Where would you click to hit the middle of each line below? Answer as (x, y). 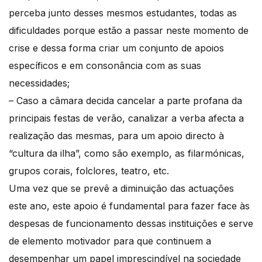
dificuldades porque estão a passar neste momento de (129, 31)
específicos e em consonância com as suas (105, 66)
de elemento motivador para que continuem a (110, 241)
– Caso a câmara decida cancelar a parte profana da (125, 101)
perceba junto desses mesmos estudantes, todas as (123, 13)
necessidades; (41, 83)
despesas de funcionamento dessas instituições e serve (131, 224)
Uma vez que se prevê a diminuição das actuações (121, 189)
